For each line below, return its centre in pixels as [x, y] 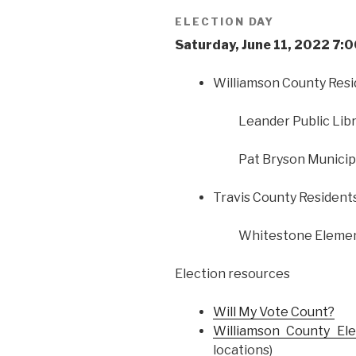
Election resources [232, 274]
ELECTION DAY [225, 21]
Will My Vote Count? [274, 312]
